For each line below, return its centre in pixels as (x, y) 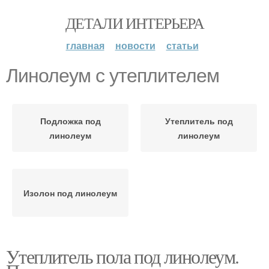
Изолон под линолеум (70, 193)
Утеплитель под (199, 121)
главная (85, 45)
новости (135, 45)
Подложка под (70, 121)
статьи (182, 45)
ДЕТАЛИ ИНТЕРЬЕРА (134, 23)
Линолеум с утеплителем (113, 76)
